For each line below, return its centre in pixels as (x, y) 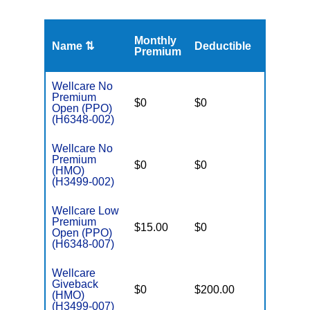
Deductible (223, 46)
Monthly (156, 40)
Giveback (75, 284)
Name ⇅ (73, 46)
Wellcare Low (86, 211)
